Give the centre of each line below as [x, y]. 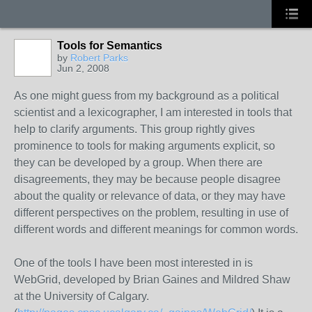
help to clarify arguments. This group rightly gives [134, 129]
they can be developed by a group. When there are [138, 163]
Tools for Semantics [110, 46]
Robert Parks [99, 58]
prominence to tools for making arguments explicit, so [145, 146]
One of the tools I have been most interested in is [133, 263]
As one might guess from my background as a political [147, 96]
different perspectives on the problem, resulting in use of [151, 213]
